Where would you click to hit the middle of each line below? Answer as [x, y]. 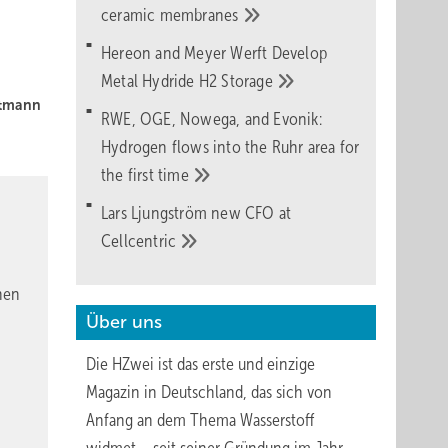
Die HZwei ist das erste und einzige [200, 364]
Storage [249, 81]
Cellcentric [141, 241]
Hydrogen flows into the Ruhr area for [230, 147]
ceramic [130, 15]
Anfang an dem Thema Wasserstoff [200, 420]
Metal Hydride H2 [161, 81]
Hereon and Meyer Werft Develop [214, 53]
